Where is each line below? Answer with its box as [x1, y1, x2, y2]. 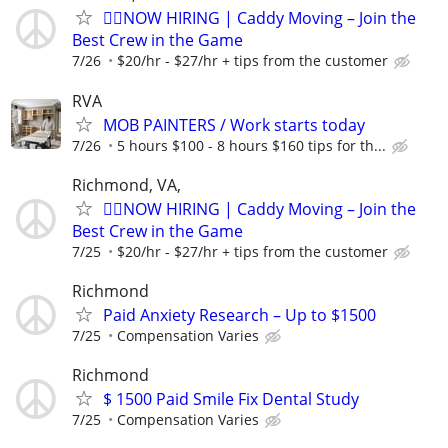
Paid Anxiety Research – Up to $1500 [103, 304, 376, 326]
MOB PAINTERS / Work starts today [103, 113, 365, 136]
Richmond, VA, [72, 173, 181, 196]
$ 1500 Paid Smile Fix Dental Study [103, 388, 359, 411]
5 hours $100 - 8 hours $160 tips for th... [117, 135, 386, 155]
